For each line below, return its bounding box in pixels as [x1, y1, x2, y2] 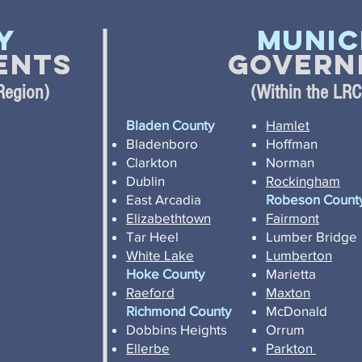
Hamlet [266, 117, 309, 133]
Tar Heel [126, 229, 179, 244]
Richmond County [126, 303, 231, 318]
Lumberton [266, 247, 332, 263]
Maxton [266, 284, 310, 300]
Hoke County [126, 266, 204, 281]
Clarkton [126, 154, 177, 170]
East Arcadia [126, 192, 204, 207]
